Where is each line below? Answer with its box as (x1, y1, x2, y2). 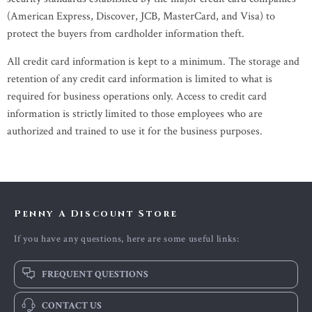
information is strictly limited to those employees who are (7, 107, 263, 121)
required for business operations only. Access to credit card (7, 89, 267, 104)
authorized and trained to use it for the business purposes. (7, 124, 263, 139)
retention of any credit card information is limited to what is (7, 72, 272, 86)
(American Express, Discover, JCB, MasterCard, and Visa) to (7, 9, 275, 24)
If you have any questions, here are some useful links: (14, 233, 240, 245)
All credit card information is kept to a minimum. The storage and (7, 54, 299, 69)
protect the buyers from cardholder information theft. (7, 26, 244, 41)
